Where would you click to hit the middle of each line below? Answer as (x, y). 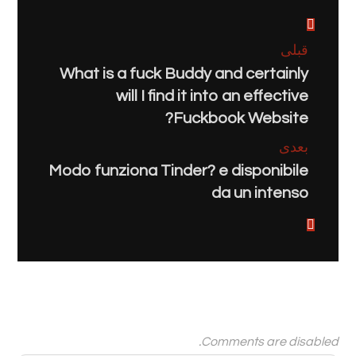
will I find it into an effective (212, 96)
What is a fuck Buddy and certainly (184, 74)
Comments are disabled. (269, 342)
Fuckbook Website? (240, 118)
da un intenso (259, 193)
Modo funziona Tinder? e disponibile (178, 171)
